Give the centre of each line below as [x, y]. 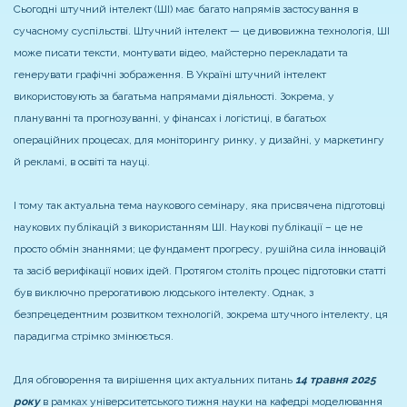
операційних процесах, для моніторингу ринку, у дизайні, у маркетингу [199, 139]
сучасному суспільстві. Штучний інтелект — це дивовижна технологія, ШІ [202, 30]
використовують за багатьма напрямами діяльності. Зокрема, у [174, 96]
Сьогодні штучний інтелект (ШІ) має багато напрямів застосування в [186, 9]
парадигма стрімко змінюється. [94, 336]
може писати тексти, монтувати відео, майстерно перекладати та [181, 52]
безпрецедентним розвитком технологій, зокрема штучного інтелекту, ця [201, 314]
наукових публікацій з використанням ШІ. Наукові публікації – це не [188, 227]
